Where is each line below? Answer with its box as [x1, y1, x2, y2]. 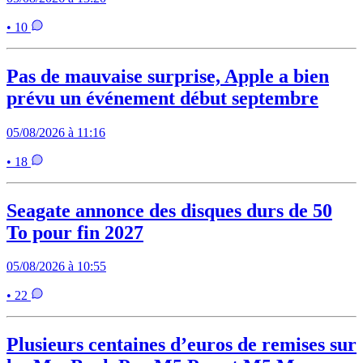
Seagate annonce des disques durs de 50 [6, 199, 332, 221]
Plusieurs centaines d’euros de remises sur [6, 334, 357, 356]
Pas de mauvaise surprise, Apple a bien [6, 65, 329, 87]
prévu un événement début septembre [6, 87, 318, 109]
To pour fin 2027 [6, 221, 143, 243]
